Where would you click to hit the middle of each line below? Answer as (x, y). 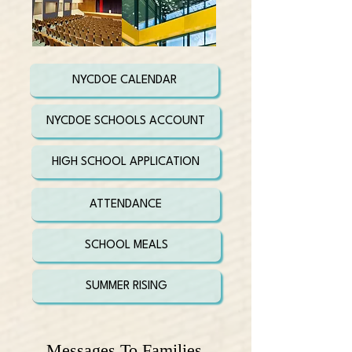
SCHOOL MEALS (126, 245)
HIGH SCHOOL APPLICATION (126, 162)
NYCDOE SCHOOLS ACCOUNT (126, 121)
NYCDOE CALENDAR (124, 80)
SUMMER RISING (126, 286)
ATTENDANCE (126, 204)
